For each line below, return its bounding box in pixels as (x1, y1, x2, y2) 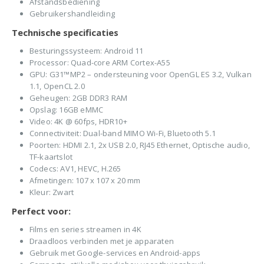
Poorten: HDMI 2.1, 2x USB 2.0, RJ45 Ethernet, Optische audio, (29, 140, 250, 151)
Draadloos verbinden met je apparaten (29, 236, 174, 247)
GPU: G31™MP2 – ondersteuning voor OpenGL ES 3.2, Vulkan (29, 69, 252, 80)
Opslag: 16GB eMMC (29, 104, 104, 115)
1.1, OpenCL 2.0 (29, 81, 85, 92)
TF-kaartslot (29, 151, 73, 163)
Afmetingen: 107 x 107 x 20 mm (29, 175, 141, 186)
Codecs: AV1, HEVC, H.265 (29, 163, 121, 174)
